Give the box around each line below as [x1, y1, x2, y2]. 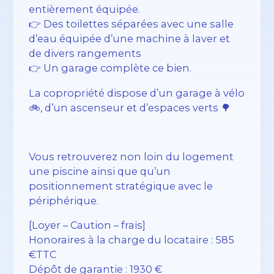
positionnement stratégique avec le [29, 180, 213, 193]
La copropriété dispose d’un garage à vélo [29, 86, 245, 99]
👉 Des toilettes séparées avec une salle [29, 18, 234, 31]
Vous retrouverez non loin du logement [29, 150, 234, 163]
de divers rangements [29, 47, 142, 60]
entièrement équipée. [29, 3, 141, 16]
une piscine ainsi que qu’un [29, 165, 171, 178]
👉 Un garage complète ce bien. [29, 62, 192, 75]
